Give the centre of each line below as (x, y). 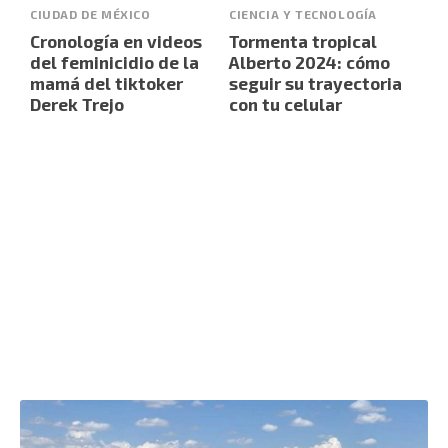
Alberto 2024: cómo (309, 61)
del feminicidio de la (114, 61)
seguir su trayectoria (315, 82)
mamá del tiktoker (106, 82)
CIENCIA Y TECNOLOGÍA (303, 13)
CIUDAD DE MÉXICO (90, 13)
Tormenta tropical (303, 40)
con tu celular (285, 103)
